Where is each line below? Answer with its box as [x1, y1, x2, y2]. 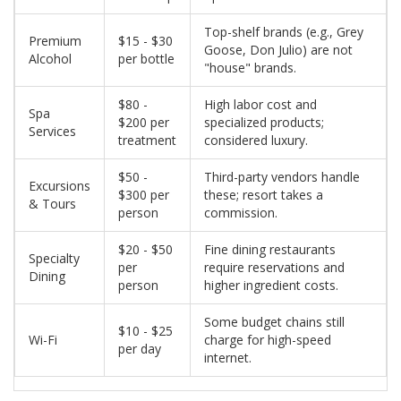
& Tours [29, 195, 76, 213]
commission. [204, 204, 277, 222]
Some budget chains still [204, 313, 345, 331]
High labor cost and [204, 96, 317, 114]
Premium [29, 32, 81, 50]
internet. [204, 349, 252, 367]
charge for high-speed [204, 331, 331, 349]
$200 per [118, 114, 169, 132]
